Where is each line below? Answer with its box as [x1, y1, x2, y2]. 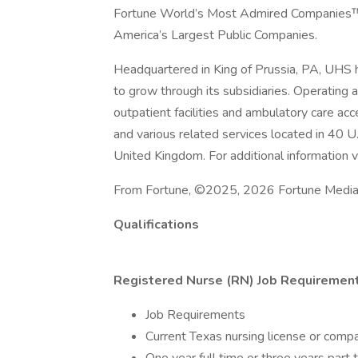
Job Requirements [145, 306, 245, 324]
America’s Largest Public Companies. [113, 26, 317, 44]
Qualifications [113, 216, 199, 233]
